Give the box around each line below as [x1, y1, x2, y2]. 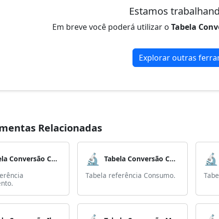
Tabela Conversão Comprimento [51, 154, 57, 163]
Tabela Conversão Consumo [170, 154, 175, 163]
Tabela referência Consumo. [86, 171, 175, 180]
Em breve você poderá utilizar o [52, 22, 171, 32]
